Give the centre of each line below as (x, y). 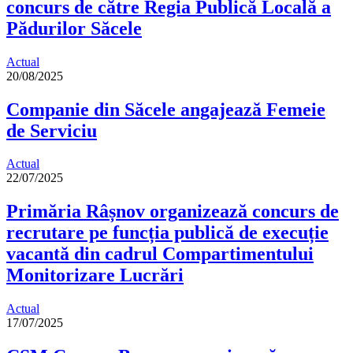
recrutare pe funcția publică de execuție (167, 233)
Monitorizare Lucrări (95, 275)
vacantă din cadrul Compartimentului (160, 254)
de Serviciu (52, 130)
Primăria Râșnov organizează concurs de (173, 212)
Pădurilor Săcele (74, 28)
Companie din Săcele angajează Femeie (166, 109)
